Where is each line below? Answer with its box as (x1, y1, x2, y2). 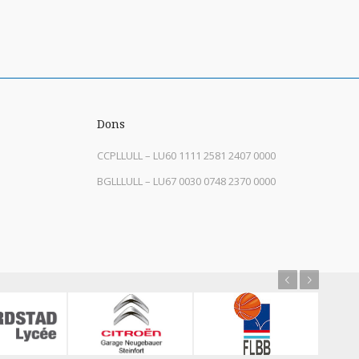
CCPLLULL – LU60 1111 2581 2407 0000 (97, 148, 276, 163)
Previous (214, 274, 246, 286)
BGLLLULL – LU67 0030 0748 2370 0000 (97, 174, 276, 189)
